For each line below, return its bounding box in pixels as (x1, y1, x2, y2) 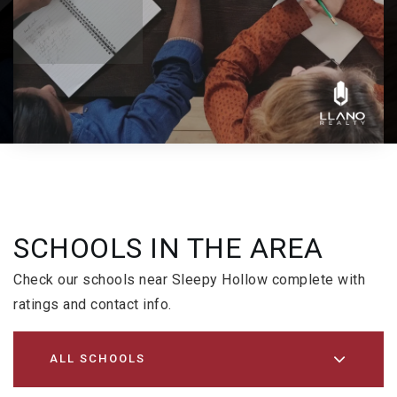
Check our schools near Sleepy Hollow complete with (13, 270, 365, 288)
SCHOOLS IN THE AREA (13, 230, 323, 265)
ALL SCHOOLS (50, 352, 145, 366)
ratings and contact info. (13, 295, 172, 313)
